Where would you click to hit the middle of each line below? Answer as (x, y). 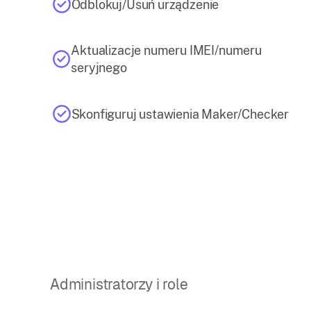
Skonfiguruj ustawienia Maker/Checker (180, 114)
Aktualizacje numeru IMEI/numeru (166, 50)
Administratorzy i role (119, 284)
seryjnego (99, 68)
